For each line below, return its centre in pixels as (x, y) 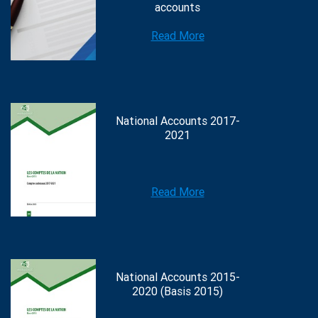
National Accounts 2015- (177, 278)
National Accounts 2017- (177, 121)
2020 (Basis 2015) (177, 292)
